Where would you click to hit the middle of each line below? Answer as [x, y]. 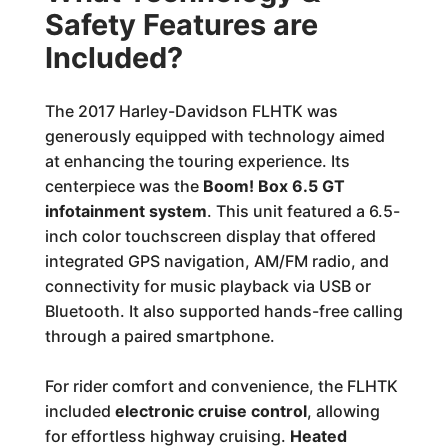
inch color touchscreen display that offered [210, 236]
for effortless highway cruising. [167, 436]
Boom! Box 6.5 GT [273, 186]
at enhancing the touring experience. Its [197, 161]
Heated [318, 436]
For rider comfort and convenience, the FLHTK [221, 386]
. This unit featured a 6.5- [303, 211]
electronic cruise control [210, 411]
